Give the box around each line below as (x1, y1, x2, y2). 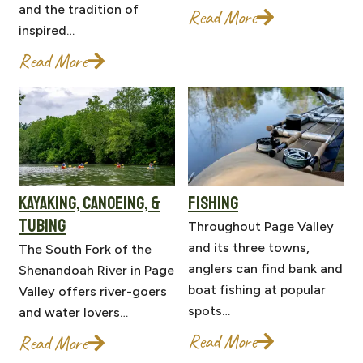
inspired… (19, 23, 75, 39)
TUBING (19, 215, 66, 238)
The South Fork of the (19, 241, 152, 258)
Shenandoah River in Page (19, 263, 174, 279)
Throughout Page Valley (188, 219, 334, 235)
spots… (188, 303, 230, 319)
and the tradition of (19, 2, 139, 18)
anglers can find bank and (188, 261, 343, 277)
